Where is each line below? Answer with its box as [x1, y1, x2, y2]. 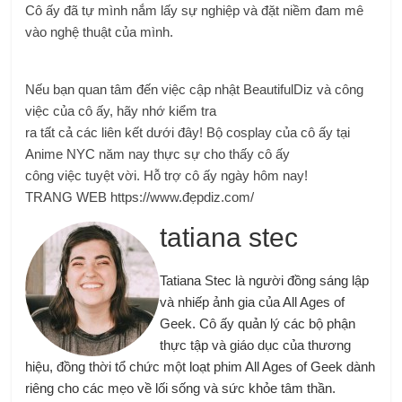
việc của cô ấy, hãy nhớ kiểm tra [25, 102, 217, 118]
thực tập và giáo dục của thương [160, 336, 352, 353]
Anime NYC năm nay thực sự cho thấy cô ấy [25, 145, 291, 162]
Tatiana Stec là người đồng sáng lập [160, 272, 370, 288]
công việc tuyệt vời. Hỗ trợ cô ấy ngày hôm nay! [25, 167, 309, 183]
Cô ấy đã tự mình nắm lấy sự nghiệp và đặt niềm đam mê [25, 2, 364, 18]
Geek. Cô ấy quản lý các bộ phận [160, 315, 356, 331]
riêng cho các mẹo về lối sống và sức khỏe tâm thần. [25, 380, 336, 396]
